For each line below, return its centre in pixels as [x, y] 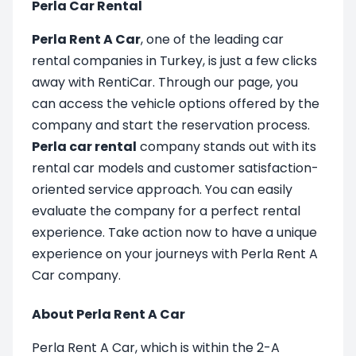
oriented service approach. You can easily [162, 189]
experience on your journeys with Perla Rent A [175, 253]
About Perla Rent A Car [108, 314]
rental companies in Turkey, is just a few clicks [174, 60]
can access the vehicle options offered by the [176, 103]
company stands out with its [226, 146]
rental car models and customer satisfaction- [175, 168]
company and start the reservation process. [171, 125]
